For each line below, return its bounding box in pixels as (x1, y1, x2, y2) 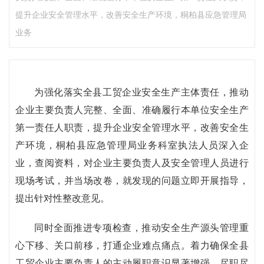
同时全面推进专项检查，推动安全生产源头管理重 (34, 223, 249, 233)
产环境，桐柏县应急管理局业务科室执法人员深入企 (15, 140, 249, 150)
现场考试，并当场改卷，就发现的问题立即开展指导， (15, 176, 249, 186)
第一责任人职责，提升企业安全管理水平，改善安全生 (15, 123, 249, 133)
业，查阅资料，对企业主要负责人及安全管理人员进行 (15, 158, 249, 168)
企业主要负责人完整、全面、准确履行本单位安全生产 (15, 105, 249, 115)
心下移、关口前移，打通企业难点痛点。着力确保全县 (15, 240, 249, 250)
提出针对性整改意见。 (15, 193, 110, 203)
